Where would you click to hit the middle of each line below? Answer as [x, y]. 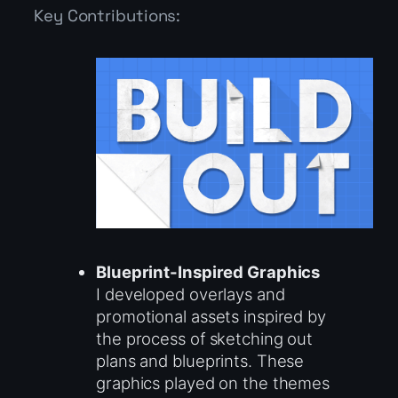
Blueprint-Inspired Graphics [208, 272]
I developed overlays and [191, 295]
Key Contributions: [107, 16]
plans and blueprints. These [200, 361]
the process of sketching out [205, 339]
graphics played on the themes [213, 383]
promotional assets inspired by [211, 317]
